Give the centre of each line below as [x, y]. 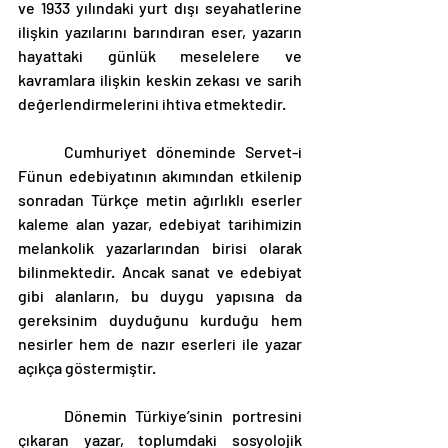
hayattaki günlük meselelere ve [160, 55]
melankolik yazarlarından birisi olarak [160, 247]
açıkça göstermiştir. [88, 367]
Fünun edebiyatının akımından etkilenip [160, 175]
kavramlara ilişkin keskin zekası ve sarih [160, 79]
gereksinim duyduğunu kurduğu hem [160, 319]
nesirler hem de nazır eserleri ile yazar [160, 343]
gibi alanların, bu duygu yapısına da [160, 295]
